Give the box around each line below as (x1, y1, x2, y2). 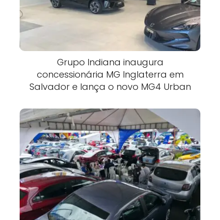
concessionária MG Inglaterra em (36, 68, 184, 81)
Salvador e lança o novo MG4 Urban (29, 81, 191, 93)
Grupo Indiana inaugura (56, 56, 164, 69)
